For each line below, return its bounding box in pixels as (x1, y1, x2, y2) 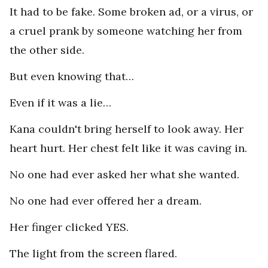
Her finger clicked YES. (10, 220, 129, 234)
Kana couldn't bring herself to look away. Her (10, 122, 243, 136)
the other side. (10, 43, 84, 57)
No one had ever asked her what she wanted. (10, 167, 239, 182)
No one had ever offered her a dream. (10, 194, 202, 208)
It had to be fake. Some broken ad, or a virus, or (10, 5, 253, 19)
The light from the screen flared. (10, 246, 177, 261)
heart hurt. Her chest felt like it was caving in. (10, 141, 247, 156)
